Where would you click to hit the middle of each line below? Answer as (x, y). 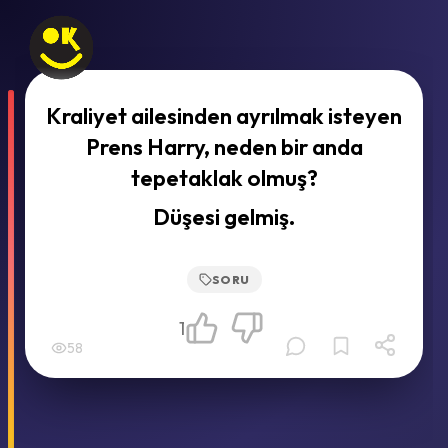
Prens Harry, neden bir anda (224, 147)
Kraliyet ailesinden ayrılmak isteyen (224, 116)
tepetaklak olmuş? (224, 178)
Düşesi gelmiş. (224, 217)
